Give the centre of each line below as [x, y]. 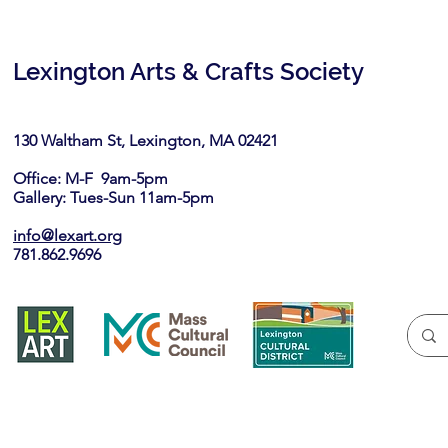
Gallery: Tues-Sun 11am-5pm [113, 197]
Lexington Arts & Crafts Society [188, 71]
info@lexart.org [67, 235]
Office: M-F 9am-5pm [102, 178]
